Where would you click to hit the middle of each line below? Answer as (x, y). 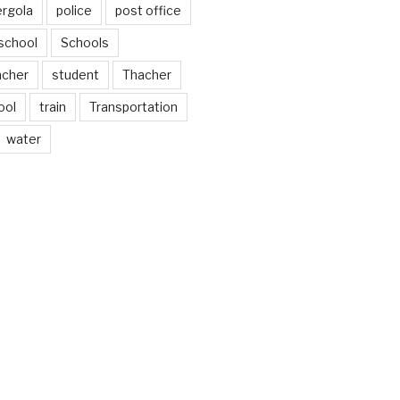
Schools (84, 42)
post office (148, 10)
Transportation (133, 106)
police (74, 10)
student (75, 74)
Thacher (146, 74)
